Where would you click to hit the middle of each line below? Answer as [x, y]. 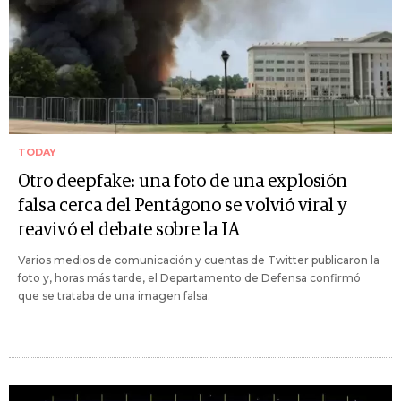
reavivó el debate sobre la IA [129, 230]
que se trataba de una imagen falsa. [114, 295]
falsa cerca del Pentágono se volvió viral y [183, 205]
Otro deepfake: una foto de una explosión [183, 181]
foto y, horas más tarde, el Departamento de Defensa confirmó [189, 277]
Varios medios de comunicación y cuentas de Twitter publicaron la [199, 260]
